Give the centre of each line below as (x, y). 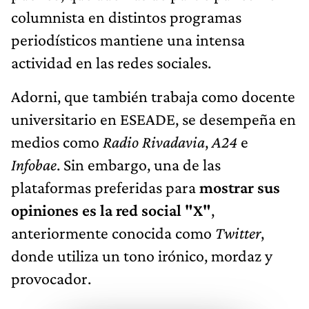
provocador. (51, 278)
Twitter (238, 232)
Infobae (34, 164)
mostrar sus (240, 187)
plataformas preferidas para (105, 187)
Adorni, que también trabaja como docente (153, 96)
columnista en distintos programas (126, 17)
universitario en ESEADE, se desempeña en (153, 119)
